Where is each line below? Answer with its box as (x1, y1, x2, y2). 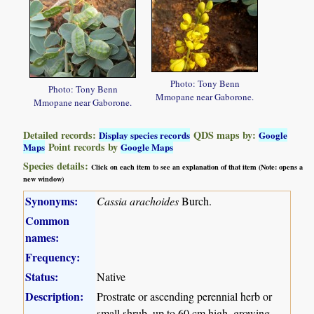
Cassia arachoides (97, 193, 179, 209)
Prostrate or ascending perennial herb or (97, 289, 273, 304)
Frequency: (25, 249, 81, 266)
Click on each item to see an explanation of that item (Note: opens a (91, 161, 303, 173)
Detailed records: (23, 128, 100, 143)
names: (25, 229, 60, 246)
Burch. (179, 193, 212, 209)
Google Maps (121, 140, 174, 154)
